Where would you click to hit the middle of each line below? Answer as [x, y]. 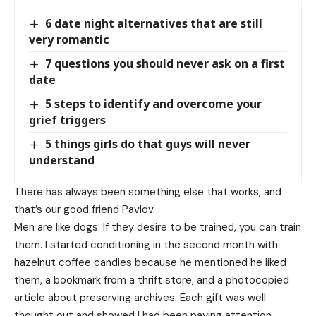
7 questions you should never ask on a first [165, 63]
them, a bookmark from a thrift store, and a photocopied [152, 280]
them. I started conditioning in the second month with [146, 245]
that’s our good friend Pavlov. [85, 210]
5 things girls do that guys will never [148, 144]
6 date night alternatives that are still [154, 23]
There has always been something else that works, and [148, 192]
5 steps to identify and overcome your [154, 103]
